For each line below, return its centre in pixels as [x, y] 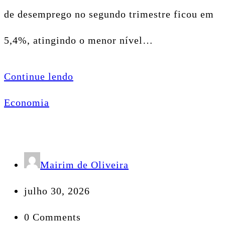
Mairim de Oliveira [84, 164]
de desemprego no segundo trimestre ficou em [109, 14]
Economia [27, 102]
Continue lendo [39, 76]
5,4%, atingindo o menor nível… [79, 40]
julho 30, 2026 [57, 191]
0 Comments [52, 217]
